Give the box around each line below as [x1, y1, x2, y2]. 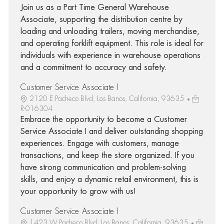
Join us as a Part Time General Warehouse [20, 3, 169, 11]
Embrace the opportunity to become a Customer [20, 115, 187, 123]
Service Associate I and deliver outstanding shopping [20, 127, 203, 135]
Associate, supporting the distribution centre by [20, 15, 182, 23]
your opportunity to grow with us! [20, 187, 136, 195]
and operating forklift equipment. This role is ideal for [20, 39, 203, 47]
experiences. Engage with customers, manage [20, 139, 179, 147]
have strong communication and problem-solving [20, 163, 186, 171]
